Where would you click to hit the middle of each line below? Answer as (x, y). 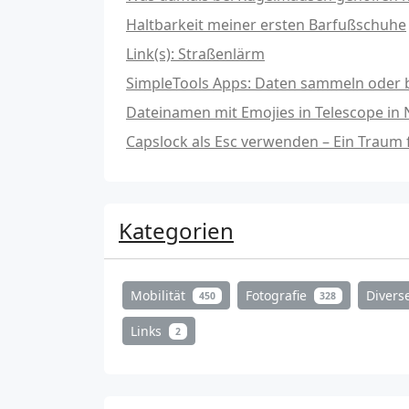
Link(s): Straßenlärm (195, 54)
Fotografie (278, 296)
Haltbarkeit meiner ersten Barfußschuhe (266, 25)
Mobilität (160, 296)
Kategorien (176, 231)
